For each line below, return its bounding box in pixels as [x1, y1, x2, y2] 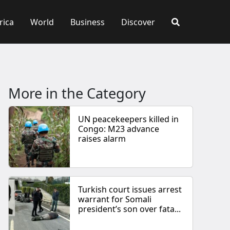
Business [70, 16, 105, 28]
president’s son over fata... [78, 203, 181, 215]
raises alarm [78, 133, 126, 145]
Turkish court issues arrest [78, 184, 182, 196]
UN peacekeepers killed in [78, 113, 179, 125]
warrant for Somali [78, 194, 152, 205]
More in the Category [8, 84, 146, 103]
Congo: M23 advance [78, 123, 160, 135]
